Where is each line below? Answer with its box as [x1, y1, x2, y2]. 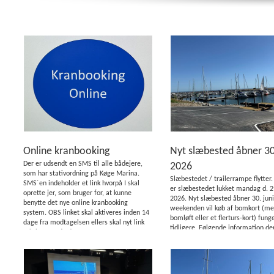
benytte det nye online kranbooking [23, 199, 128, 207]
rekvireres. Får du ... [23, 229, 83, 236]
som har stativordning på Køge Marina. [23, 170, 142, 177]
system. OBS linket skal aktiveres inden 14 [23, 209, 150, 217]
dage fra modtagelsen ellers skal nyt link [23, 219, 145, 226]
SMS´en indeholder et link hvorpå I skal [23, 180, 140, 187]
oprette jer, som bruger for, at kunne [23, 190, 132, 197]
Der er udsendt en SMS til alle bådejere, [23, 160, 143, 168]
